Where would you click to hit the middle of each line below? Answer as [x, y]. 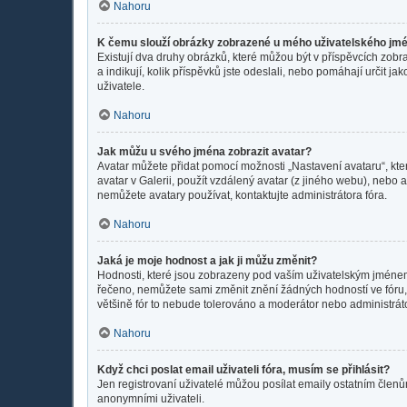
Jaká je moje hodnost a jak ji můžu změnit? [207, 260]
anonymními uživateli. [151, 398]
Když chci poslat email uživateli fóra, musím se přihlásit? [243, 369]
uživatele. [121, 86]
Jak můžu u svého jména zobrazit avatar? [204, 151]
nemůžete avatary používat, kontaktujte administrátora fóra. [242, 195]
